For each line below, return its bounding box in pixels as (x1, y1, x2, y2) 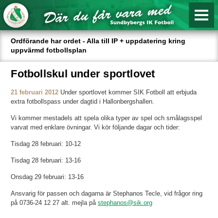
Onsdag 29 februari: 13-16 (11, 173, 84, 181)
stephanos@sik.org (98, 199, 153, 206)
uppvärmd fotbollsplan (11, 46, 87, 54)
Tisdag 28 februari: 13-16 (11, 156, 81, 164)
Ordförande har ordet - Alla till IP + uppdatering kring (11, 37, 186, 45)
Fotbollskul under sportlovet (11, 67, 155, 80)
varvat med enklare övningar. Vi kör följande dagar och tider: (11, 123, 181, 131)
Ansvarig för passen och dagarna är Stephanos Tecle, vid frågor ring (11, 189, 203, 197)
